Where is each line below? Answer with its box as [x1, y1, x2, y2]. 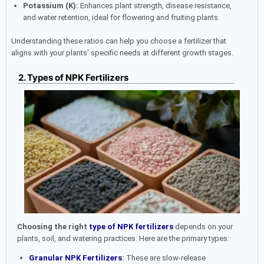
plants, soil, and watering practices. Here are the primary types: [17, 233, 229, 243]
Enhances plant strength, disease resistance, [78, 1, 232, 11]
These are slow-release [124, 253, 206, 262]
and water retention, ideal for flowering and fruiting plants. [22, 13, 220, 22]
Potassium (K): [22, 1, 78, 11]
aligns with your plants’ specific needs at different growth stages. [11, 48, 233, 57]
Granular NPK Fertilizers [28, 253, 122, 262]
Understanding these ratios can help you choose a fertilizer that [11, 36, 226, 45]
